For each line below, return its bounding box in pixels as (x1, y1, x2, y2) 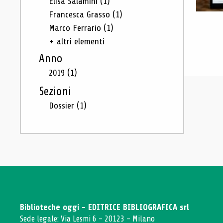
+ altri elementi (49, 36, 105, 46)
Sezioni (39, 85, 71, 98)
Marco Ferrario (49, 23, 104, 33)
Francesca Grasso (49, 9, 112, 19)
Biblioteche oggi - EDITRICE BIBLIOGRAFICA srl (20, 203, 189, 212)
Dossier (49, 101, 77, 111)
